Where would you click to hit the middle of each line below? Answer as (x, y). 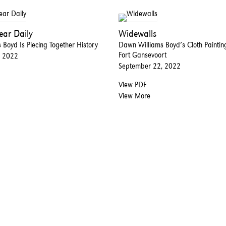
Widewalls (137, 34)
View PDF (132, 85)
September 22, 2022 (149, 66)
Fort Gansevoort (142, 55)
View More (134, 96)
